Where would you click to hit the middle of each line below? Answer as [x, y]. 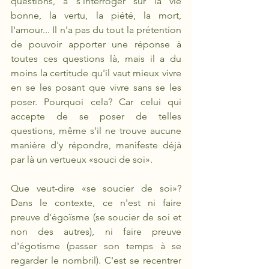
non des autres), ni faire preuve [96, 231]
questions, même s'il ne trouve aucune [96, 131]
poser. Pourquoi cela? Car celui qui [96, 102]
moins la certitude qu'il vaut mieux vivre [96, 73]
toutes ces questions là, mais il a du [96, 59]
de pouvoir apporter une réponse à [96, 44]
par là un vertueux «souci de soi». [82, 159]
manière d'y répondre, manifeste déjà [96, 145]
